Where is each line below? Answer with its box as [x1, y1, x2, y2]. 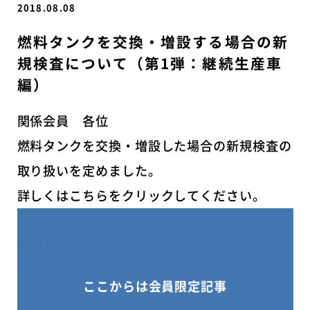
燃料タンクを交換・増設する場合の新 [17, 30, 289, 53]
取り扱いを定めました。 [17, 161, 161, 181]
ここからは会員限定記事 [82, 277, 227, 296]
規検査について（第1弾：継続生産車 [17, 52, 282, 74]
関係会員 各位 [17, 111, 109, 131]
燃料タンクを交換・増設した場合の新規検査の [17, 136, 292, 156]
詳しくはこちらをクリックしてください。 [17, 186, 266, 206]
